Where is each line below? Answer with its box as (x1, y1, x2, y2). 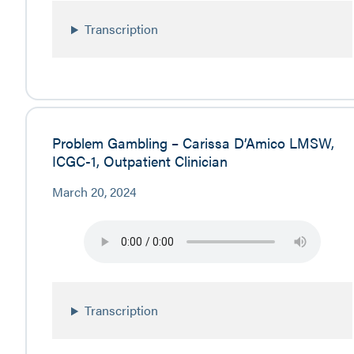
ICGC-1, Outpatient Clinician (52, 149, 228, 171)
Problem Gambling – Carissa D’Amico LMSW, (52, 131, 334, 153)
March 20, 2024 (52, 182, 137, 201)
